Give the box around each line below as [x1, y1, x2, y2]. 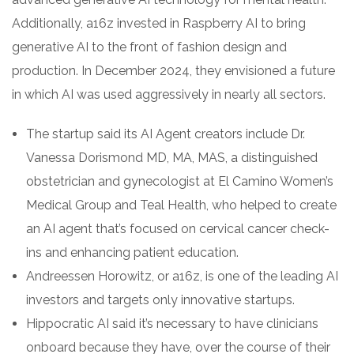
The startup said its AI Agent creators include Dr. [26, 126, 305, 141]
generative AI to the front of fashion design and [12, 39, 287, 55]
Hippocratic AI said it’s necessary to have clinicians [26, 315, 318, 331]
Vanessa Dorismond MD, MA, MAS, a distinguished [26, 149, 318, 165]
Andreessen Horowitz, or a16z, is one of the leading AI [26, 268, 338, 284]
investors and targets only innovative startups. [26, 292, 295, 307]
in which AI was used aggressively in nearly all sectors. [12, 86, 326, 102]
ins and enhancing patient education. [26, 244, 239, 260]
